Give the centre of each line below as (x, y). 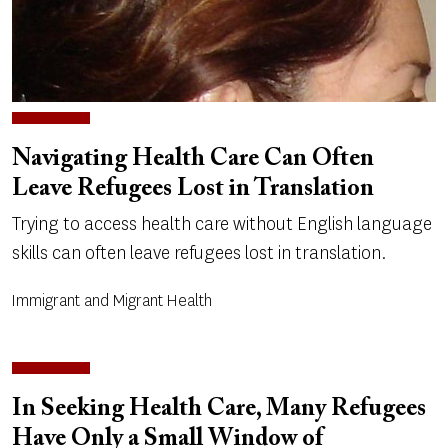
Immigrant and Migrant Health (112, 301)
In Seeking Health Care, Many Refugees (219, 409)
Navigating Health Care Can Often (193, 159)
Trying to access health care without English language (222, 224)
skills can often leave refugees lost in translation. (199, 253)
